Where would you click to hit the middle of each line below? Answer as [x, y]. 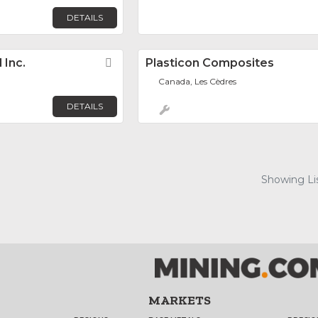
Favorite [142, 64]
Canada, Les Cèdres [198, 82]
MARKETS [180, 300]
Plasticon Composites [210, 63]
